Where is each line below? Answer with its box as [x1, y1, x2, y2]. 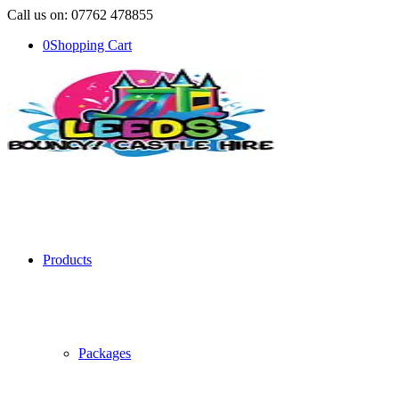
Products [43, 252, 92, 267]
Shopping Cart [50, 37, 132, 53]
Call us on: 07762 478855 [7, 7, 153, 22]
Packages [78, 346, 131, 361]
